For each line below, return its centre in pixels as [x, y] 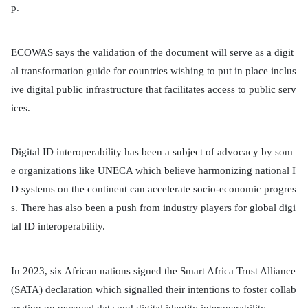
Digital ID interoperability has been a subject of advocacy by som [152, 152]
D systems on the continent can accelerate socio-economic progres [154, 189]
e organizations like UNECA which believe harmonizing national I [153, 171]
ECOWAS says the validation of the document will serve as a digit [152, 52]
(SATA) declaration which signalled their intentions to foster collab [154, 289]
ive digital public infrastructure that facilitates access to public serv [154, 89]
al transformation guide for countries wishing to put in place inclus [154, 70]
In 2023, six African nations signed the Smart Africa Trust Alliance [153, 271]
